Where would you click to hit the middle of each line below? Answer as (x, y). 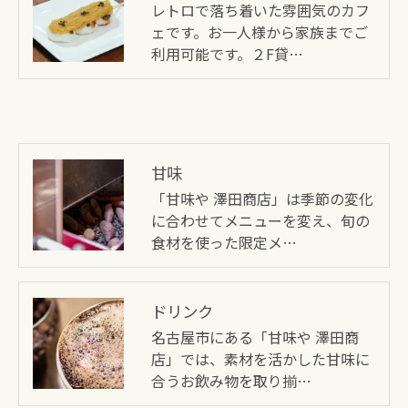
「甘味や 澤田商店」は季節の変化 (262, 198)
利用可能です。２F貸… (227, 53)
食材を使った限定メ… (224, 242)
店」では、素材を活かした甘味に (260, 358)
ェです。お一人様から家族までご (260, 31)
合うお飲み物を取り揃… (231, 380)
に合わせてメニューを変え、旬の (260, 220)
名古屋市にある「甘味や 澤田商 (255, 337)
